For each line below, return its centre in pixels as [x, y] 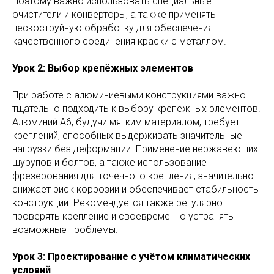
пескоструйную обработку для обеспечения [113, 28]
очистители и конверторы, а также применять [114, 15]
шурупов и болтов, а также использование [109, 163]
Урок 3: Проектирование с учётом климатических [131, 257]
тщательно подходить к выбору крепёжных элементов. [136, 109]
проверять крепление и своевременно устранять [123, 217]
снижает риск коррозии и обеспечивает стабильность [135, 190]
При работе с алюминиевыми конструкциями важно [129, 95]
